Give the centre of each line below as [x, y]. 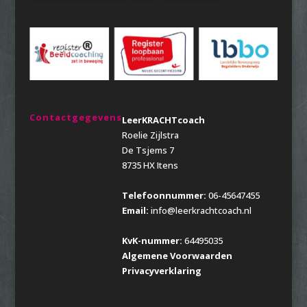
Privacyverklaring [161, 271]
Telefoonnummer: [164, 196]
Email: [135, 211]
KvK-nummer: [152, 241]
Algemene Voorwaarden [177, 256]
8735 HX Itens [150, 165]
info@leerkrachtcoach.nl [200, 211]
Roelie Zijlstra [150, 135]
